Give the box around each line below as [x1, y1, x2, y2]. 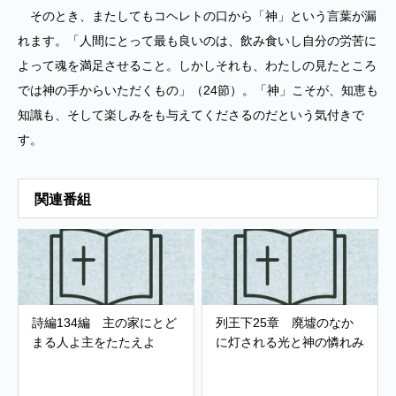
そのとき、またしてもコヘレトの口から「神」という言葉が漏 [18, 9, 377, 23]
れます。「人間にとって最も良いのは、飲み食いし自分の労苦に [18, 34, 377, 48]
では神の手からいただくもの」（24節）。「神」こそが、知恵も [18, 83, 378, 97]
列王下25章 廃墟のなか [216, 316, 354, 330]
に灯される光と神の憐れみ [216, 335, 364, 349]
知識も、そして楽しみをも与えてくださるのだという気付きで [18, 108, 364, 122]
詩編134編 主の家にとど [32, 316, 177, 330]
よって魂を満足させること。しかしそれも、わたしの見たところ [18, 58, 377, 72]
